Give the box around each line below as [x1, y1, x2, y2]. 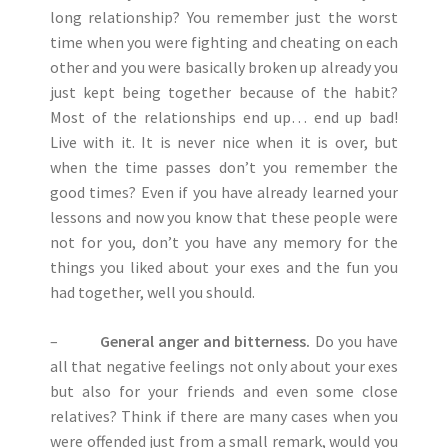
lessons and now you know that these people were [50, 207, 398, 227]
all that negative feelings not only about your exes [50, 356, 398, 376]
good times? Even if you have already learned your [50, 182, 398, 202]
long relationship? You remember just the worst [50, 7, 398, 27]
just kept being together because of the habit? [50, 82, 398, 102]
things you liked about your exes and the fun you [50, 257, 398, 277]
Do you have [310, 331, 398, 351]
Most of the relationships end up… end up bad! [50, 107, 398, 127]
